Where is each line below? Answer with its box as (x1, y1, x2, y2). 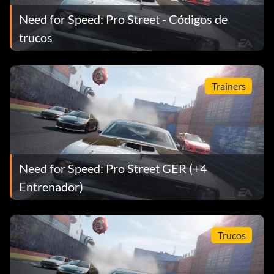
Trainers (211, 80, 246, 92)
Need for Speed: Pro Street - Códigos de (19, 11, 228, 26)
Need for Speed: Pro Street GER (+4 (19, 160, 207, 176)
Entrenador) (19, 179, 83, 194)
